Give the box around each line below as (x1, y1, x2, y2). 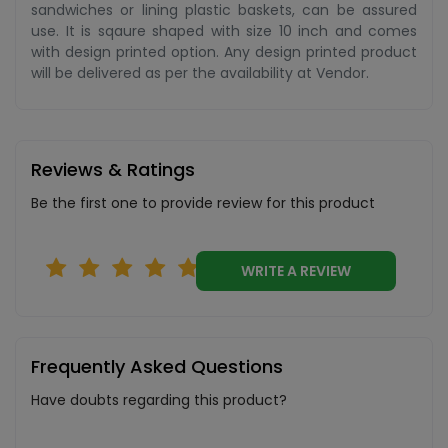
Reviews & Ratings (31, 157, 195, 182)
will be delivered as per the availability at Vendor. (31, 63, 369, 83)
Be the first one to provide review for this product (31, 193, 375, 213)
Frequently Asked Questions (31, 354, 283, 379)
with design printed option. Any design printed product (31, 42, 417, 62)
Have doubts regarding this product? (31, 390, 287, 410)
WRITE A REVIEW (300, 261, 351, 281)
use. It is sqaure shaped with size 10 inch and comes (31, 21, 417, 41)
